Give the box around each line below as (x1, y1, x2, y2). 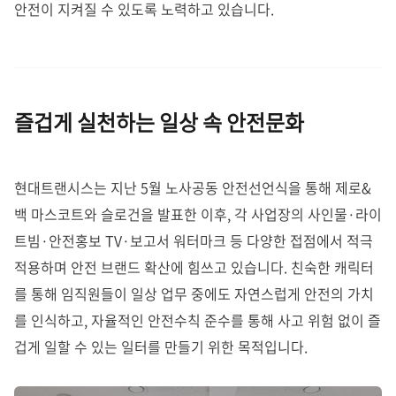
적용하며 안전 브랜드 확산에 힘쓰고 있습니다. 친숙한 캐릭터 (14, 255, 374, 278)
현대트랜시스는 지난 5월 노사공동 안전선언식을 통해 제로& (14, 176, 371, 198)
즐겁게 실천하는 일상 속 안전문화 (14, 106, 304, 139)
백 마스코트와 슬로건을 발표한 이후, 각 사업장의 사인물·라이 (14, 202, 382, 225)
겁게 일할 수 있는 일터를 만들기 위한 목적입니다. (14, 335, 308, 357)
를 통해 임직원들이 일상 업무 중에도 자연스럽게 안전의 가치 (14, 282, 374, 304)
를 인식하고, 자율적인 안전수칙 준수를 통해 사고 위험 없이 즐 (14, 308, 381, 331)
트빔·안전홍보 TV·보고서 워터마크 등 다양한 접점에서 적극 (14, 229, 373, 251)
